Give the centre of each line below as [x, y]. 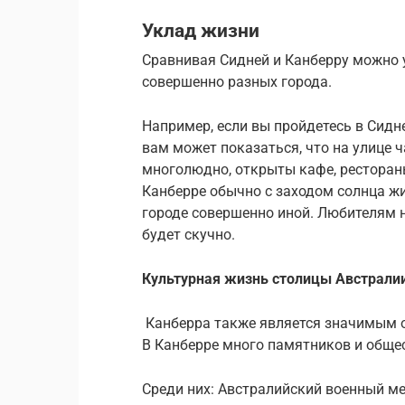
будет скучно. [188, 235]
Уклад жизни [201, 30]
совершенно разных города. [237, 82]
